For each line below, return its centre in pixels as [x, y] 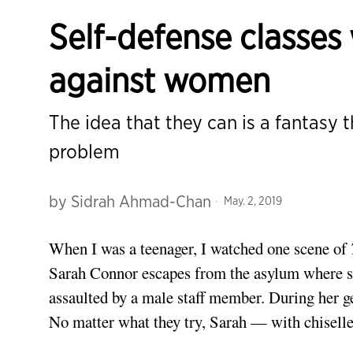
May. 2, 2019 [252, 201]
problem [84, 151]
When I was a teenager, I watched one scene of [200, 248]
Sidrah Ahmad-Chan [141, 201]
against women [160, 80]
